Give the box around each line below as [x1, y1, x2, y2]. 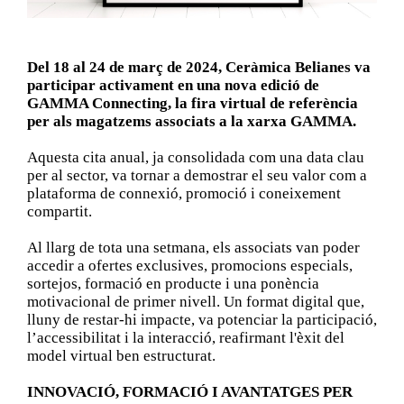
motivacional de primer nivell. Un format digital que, [26, 292, 364, 310]
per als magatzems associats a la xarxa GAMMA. [26, 112, 360, 130]
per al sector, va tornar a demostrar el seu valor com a [26, 166, 367, 184]
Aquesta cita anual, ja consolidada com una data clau [26, 148, 364, 166]
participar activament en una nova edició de [26, 76, 319, 94]
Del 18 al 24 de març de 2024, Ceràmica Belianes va [26, 58, 371, 76]
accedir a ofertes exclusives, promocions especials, [26, 256, 353, 274]
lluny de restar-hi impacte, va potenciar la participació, [26, 310, 377, 328]
